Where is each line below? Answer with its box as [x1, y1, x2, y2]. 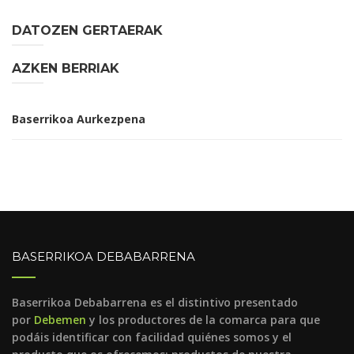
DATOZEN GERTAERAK [12, 22, 163, 38]
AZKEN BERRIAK [12, 60, 119, 76]
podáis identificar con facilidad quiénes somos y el [12, 329, 292, 345]
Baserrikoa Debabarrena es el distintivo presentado [12, 294, 298, 310]
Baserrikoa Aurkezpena [12, 111, 145, 126]
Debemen [34, 311, 86, 327]
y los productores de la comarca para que [86, 311, 320, 327]
